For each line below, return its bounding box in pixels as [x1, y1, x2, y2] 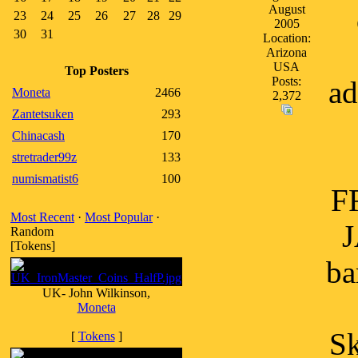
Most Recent [10, 210, 74, 224]
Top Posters [64, 64, 129, 78]
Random [10, 225, 54, 238]
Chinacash [12, 129, 65, 142]
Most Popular [85, 210, 153, 224]
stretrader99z [12, 150, 77, 164]
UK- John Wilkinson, [42, 286, 150, 300]
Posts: [272, 74, 301, 88]
